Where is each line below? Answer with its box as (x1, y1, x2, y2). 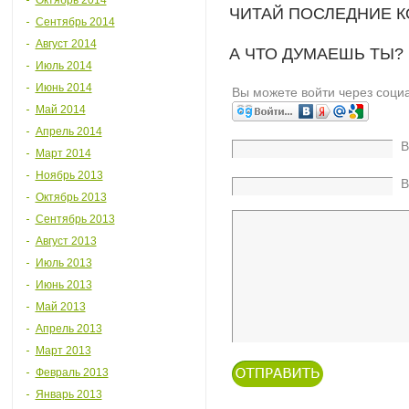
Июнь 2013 (35, 278, 92, 291)
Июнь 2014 (35, 81, 92, 94)
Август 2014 (35, 37, 97, 50)
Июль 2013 (35, 257, 92, 269)
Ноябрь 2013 (35, 169, 103, 182)
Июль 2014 (35, 59, 92, 72)
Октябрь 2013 (35, 191, 107, 204)
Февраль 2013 (35, 366, 109, 379)
